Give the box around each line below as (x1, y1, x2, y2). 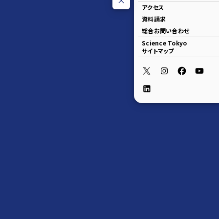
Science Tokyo (142, 38, 187, 47)
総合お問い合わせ (142, 26, 189, 35)
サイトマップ (142, 46, 174, 55)
